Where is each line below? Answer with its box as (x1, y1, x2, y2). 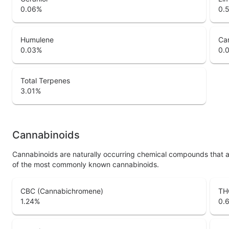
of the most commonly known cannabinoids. (12, 160, 159, 169)
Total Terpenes (20, 76, 70, 85)
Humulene (20, 35, 54, 44)
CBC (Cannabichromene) (20, 187, 103, 196)
